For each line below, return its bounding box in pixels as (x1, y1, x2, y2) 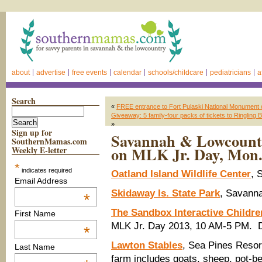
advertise (36, 68, 65, 77)
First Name (14, 209, 56, 219)
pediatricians (210, 68, 251, 77)
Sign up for (12, 126, 52, 139)
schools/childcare (148, 68, 204, 77)
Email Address (14, 176, 67, 185)
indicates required (19, 167, 72, 174)
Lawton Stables (111, 240, 182, 251)
